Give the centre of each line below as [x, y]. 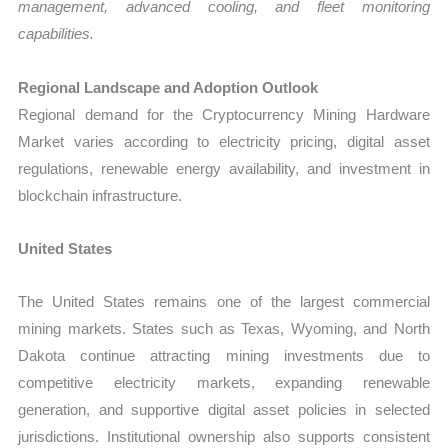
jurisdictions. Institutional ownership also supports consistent [224, 437]
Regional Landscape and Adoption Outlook [168, 87]
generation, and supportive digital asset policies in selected [224, 410]
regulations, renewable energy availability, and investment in [224, 168]
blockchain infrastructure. [100, 195]
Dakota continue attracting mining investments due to [224, 356]
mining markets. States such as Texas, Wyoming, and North [224, 329]
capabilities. [56, 34]
